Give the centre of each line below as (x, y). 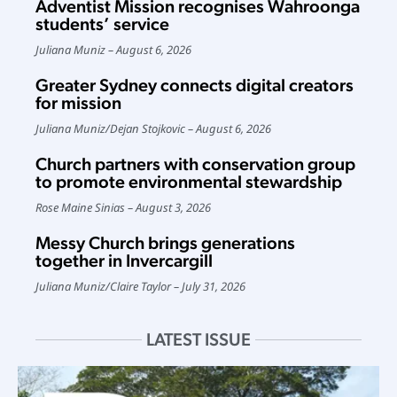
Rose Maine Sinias (80, 208)
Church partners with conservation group (195, 164)
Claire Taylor (140, 287)
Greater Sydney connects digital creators (195, 86)
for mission (78, 103)
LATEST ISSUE (198, 340)
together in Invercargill (124, 261)
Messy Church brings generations (165, 243)
